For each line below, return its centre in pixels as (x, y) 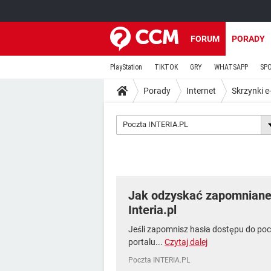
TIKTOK (166, 67)
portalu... (146, 242)
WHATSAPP (231, 67)
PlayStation (126, 67)
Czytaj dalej (186, 242)
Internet (201, 90)
